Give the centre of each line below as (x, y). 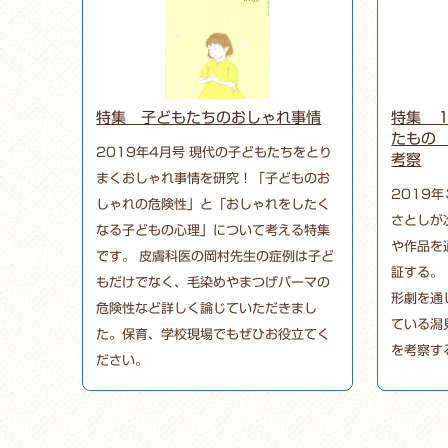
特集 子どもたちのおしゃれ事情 (209, 117)
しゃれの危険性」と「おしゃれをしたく (213, 204)
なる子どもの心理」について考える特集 (213, 230)
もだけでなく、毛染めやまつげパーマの (213, 282)
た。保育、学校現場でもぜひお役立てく (213, 334)
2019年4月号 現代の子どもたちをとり (214, 152)
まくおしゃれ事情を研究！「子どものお (213, 178)
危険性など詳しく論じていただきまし (207, 308)
